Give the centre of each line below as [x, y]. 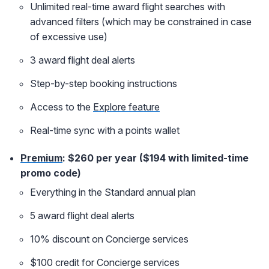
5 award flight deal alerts [82, 216]
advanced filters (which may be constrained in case [141, 22]
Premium [41, 158]
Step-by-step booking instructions [104, 84]
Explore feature [126, 107]
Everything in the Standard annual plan [113, 192]
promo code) [51, 173]
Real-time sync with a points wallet [105, 131]
